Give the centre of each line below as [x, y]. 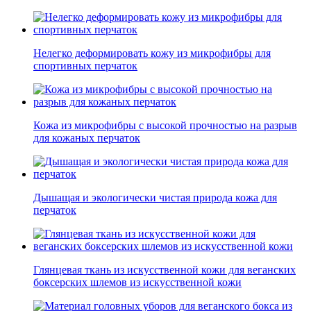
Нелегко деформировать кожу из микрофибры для [152, 53]
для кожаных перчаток [87, 138]
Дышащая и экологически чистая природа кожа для [155, 198]
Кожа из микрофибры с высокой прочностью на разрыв [165, 126]
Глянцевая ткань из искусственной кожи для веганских [165, 270]
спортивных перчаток [85, 66]
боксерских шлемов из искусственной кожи [137, 283]
